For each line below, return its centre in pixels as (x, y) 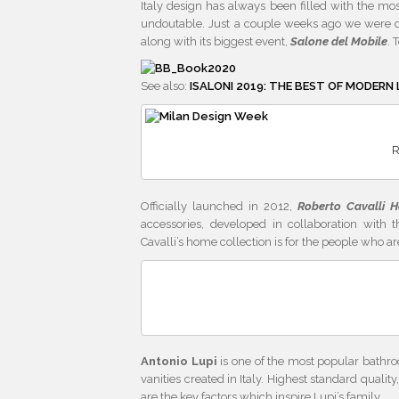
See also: (166, 86)
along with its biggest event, (216, 42)
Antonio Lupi (179, 362)
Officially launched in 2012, (219, 206)
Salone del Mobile (339, 42)
